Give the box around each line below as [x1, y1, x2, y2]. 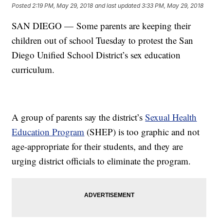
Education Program [12, 126, 85, 138]
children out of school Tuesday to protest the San [12, 34, 194, 47]
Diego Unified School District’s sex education [12, 49, 181, 61]
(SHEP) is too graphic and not [84, 126, 200, 138]
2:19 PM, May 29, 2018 [32, 1, 93, 9]
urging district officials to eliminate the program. [12, 155, 191, 167]
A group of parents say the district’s [12, 111, 145, 124]
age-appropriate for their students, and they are [12, 140, 183, 153]
